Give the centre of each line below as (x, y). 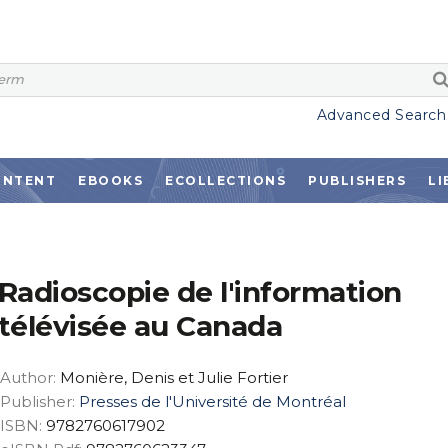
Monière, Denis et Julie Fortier (173, 377)
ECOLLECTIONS (225, 180)
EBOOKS (110, 180)
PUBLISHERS (357, 180)
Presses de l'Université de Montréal (212, 401)
